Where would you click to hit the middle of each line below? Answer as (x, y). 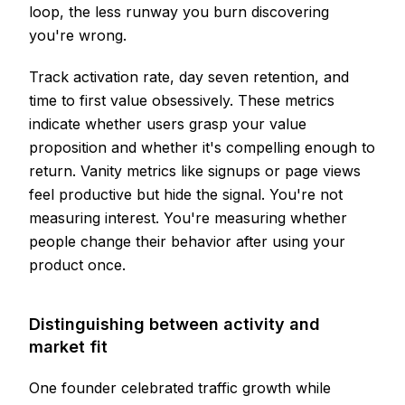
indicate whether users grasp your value (168, 123)
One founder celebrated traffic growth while (180, 387)
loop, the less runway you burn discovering (179, 11)
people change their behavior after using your (187, 241)
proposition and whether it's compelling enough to (202, 147)
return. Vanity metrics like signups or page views (195, 170)
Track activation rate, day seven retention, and (189, 76)
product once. (77, 264)
